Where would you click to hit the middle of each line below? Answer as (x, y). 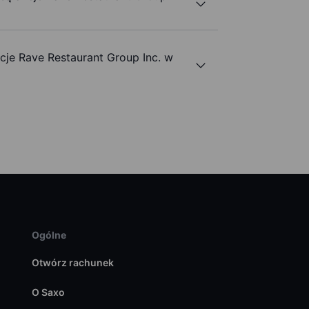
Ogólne (49, 235)
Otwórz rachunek (72, 263)
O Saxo (48, 292)
